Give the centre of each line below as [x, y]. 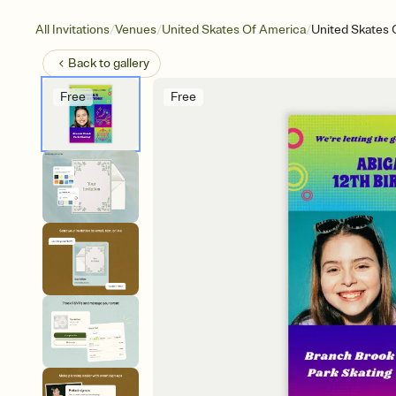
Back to [91, 63]
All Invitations [72, 30]
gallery [131, 63]
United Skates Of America [234, 30]
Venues [136, 30]
